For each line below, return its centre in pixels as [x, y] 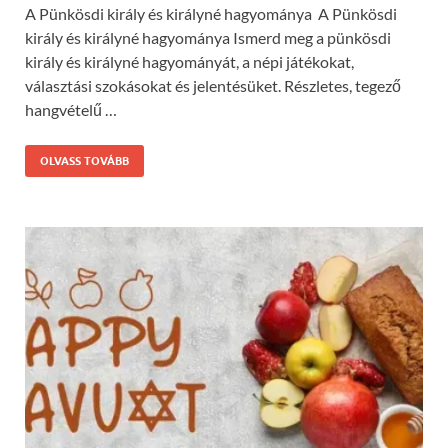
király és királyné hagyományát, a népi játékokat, [189, 62]
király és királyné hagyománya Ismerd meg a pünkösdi [208, 38]
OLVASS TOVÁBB [84, 161]
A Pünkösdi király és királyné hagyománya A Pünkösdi [211, 14]
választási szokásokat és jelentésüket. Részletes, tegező [213, 86]
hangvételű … [71, 110]
